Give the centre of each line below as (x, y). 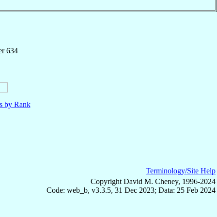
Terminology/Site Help (181, 170)
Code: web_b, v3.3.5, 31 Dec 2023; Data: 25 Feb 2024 (131, 190)
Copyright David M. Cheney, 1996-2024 (153, 181)
